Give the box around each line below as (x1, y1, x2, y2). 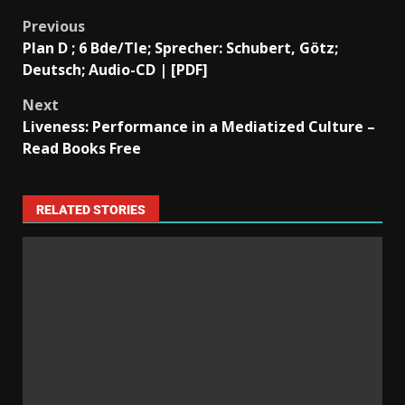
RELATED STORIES (36, 202, 146, 217)
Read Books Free (23, 137, 141, 158)
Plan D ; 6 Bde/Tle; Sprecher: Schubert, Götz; (23, 37, 338, 58)
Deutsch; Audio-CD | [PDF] (23, 59, 208, 80)
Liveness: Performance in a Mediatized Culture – (23, 116, 375, 137)
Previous (23, 15, 85, 36)
